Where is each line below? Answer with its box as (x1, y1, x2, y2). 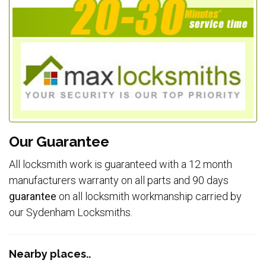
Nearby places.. (9, 247, 91, 260)
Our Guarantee (9, 133, 109, 151)
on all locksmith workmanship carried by (56, 190, 242, 203)
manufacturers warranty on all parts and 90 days (9, 174, 229, 187)
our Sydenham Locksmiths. (9, 206, 132, 219)
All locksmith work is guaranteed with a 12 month (9, 158, 232, 171)
